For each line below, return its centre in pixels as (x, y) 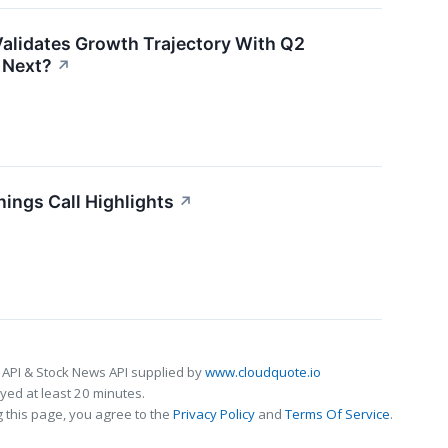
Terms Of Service (337, 414)
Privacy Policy (214, 414)
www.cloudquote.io (263, 372)
